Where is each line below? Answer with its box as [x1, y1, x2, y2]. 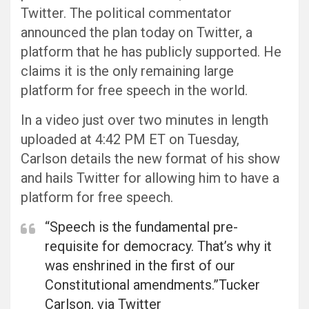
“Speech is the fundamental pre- [45, 218, 238, 235]
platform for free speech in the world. [21, 81, 248, 99]
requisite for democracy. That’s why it [45, 237, 272, 255]
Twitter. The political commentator [21, 4, 232, 21]
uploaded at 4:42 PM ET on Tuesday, [21, 130, 239, 148]
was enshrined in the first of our [45, 257, 235, 274]
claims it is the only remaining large [21, 62, 234, 79]
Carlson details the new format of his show [21, 150, 280, 167]
